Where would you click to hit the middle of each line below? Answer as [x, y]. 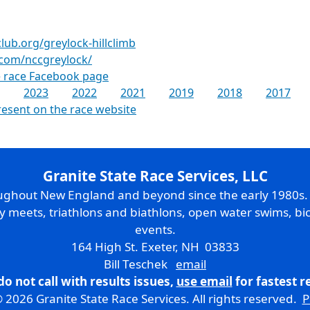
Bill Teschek [140, 264]
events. [155, 229]
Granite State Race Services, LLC [155, 176]
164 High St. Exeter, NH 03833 [155, 247]
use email [204, 281]
